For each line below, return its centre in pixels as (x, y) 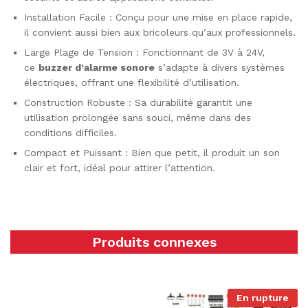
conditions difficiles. (70, 132)
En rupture (263, 297)
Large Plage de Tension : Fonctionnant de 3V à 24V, (144, 52)
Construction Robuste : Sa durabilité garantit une (138, 102)
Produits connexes (154, 242)
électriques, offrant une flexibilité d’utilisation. (132, 82)
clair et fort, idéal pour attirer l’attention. (120, 167)
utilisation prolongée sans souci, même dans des (137, 117)
